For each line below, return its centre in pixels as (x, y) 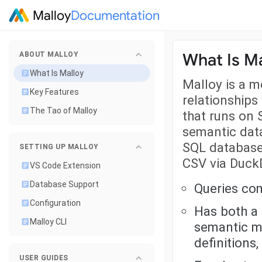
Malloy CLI (48, 222)
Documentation (115, 15)
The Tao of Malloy (63, 111)
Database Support (64, 184)
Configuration (55, 203)
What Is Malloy (57, 73)
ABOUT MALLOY (49, 54)
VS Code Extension (65, 166)
